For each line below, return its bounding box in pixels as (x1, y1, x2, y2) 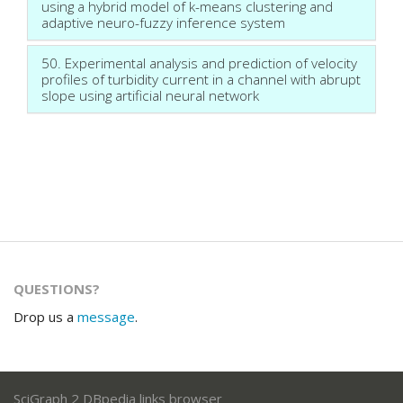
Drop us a (13, 308, 77, 326)
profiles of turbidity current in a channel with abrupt (41, 69, 361, 88)
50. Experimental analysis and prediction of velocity (41, 53, 357, 72)
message (77, 308, 135, 326)
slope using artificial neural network (41, 85, 259, 104)
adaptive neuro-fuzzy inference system (41, 13, 285, 31)
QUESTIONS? (13, 279, 100, 298)
